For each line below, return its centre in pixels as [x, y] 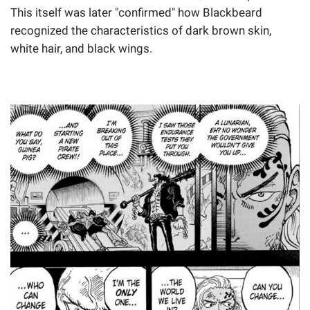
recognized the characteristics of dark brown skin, [141, 30]
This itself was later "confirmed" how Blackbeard [136, 12]
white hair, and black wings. [81, 48]
